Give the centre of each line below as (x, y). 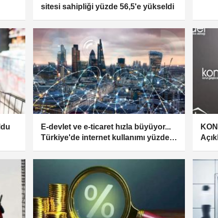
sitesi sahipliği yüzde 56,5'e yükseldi (107, 7)
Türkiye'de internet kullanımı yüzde (105, 137)
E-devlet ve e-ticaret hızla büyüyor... (106, 127)
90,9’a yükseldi (68, 148)
